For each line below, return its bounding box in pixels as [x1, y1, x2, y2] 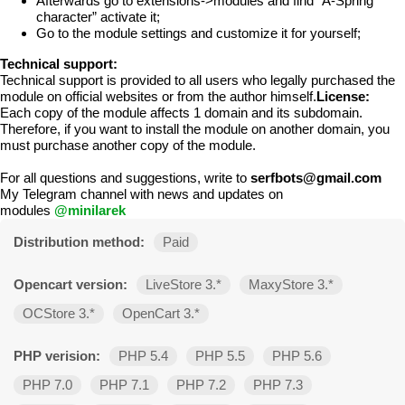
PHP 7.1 [99, 377, 149, 392]
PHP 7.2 [176, 377, 226, 392]
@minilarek [54, 202, 126, 218]
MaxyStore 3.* [249, 277, 334, 292]
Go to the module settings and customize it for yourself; [36, 25, 361, 42]
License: [316, 88, 370, 104]
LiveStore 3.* [146, 277, 221, 292]
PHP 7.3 [253, 377, 303, 392]
